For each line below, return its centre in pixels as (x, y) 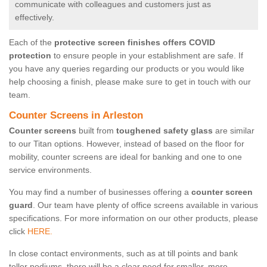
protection (30, 56)
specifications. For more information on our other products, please (133, 218)
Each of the (32, 43)
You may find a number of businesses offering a (100, 192)
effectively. (36, 18)
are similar (234, 131)
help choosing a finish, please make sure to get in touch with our (130, 82)
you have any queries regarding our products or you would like (127, 69)
